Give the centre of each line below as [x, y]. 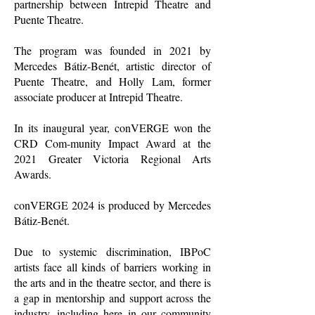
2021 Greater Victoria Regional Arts [112, 159]
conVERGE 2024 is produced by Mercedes [112, 205]
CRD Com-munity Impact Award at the [112, 143]
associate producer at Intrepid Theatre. [98, 97]
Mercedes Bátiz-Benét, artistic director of [112, 66]
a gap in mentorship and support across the [112, 298]
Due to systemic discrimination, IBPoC [112, 251]
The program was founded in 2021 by [112, 50]
